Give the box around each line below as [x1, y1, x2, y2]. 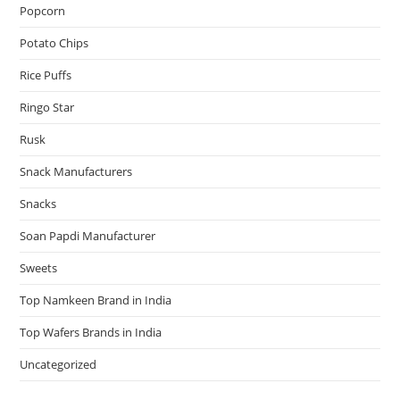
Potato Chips [20, 34, 89, 51]
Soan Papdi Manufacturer [20, 227, 156, 244]
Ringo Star [20, 98, 75, 115]
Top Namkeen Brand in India [20, 291, 172, 308]
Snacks [20, 195, 57, 212]
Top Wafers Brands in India [20, 323, 162, 340]
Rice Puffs [20, 66, 72, 83]
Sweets [20, 259, 58, 276]
